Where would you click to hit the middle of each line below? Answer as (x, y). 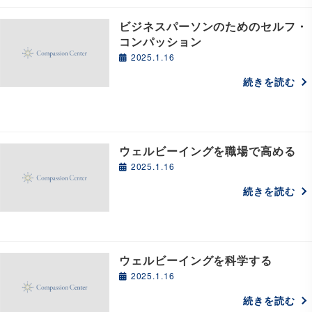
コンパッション (160, 41)
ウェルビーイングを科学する (196, 260)
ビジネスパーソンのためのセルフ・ (213, 26)
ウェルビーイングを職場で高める (208, 150)
